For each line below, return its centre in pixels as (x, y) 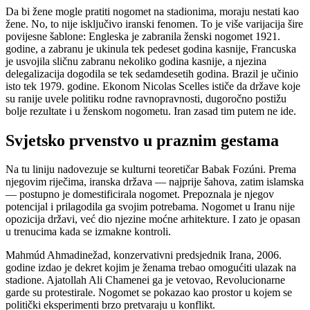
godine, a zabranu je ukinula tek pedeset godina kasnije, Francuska (151, 48)
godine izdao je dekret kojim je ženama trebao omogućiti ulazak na (151, 268)
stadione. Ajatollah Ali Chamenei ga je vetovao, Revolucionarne (145, 280)
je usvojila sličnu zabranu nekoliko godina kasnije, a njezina (136, 61)
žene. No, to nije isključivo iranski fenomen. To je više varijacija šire (154, 24)
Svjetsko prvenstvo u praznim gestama (142, 140)
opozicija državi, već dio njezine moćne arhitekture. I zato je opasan (153, 219)
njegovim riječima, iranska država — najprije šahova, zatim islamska (155, 182)
